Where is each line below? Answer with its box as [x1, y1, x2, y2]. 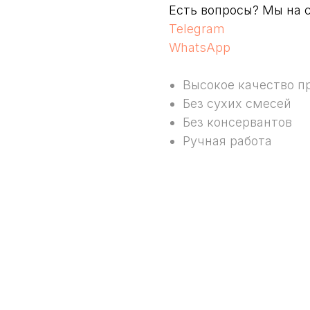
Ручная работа [183, 133, 272, 148]
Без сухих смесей [183, 95, 291, 111]
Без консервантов [183, 114, 292, 129]
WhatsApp [169, 39, 230, 55]
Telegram [169, 21, 225, 36]
